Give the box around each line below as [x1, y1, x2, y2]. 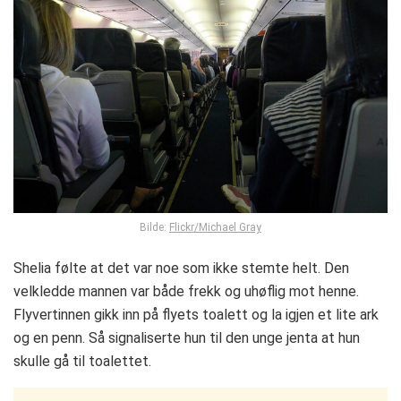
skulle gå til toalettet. [13, 352, 151, 370]
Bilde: [140, 220, 169, 234]
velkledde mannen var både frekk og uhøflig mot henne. [13, 282, 359, 300]
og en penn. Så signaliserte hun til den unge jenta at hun [13, 328, 360, 346]
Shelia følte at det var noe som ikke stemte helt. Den [13, 259, 349, 277]
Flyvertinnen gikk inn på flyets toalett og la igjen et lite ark [13, 305, 379, 323]
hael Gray [216, 220, 261, 234]
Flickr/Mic [169, 220, 216, 234]
